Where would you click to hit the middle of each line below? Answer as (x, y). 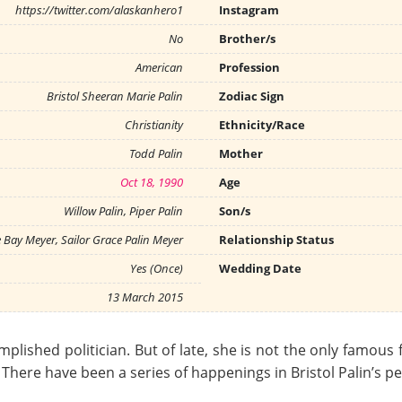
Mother (241, 153)
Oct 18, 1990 (152, 182)
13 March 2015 (145, 297)
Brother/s (247, 39)
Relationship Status (276, 240)
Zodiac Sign (252, 96)
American (159, 67)
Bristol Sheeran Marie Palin (115, 96)
